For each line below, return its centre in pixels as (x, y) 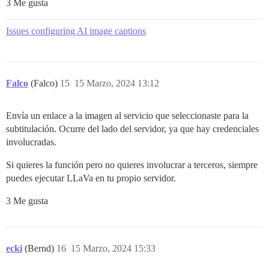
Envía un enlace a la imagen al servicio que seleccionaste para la (127, 116)
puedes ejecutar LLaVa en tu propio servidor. (91, 178)
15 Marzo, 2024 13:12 (117, 83)
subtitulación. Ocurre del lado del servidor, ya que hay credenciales (132, 129)
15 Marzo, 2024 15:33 (113, 249)
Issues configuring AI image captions (76, 31)
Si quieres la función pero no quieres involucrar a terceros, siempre (132, 165)
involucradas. (31, 142)
